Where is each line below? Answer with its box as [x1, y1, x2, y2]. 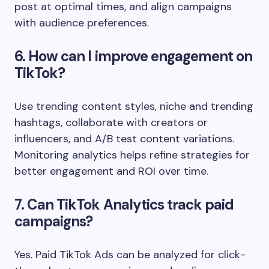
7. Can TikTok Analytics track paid [14, 195, 234, 214]
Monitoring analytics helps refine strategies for [14, 147, 250, 162]
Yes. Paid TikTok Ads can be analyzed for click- [14, 247, 246, 262]
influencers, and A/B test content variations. [14, 131, 234, 146]
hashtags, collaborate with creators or [14, 115, 208, 130]
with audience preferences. [14, 15, 149, 30]
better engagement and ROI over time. [14, 163, 208, 178]
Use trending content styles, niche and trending [14, 98, 253, 113]
